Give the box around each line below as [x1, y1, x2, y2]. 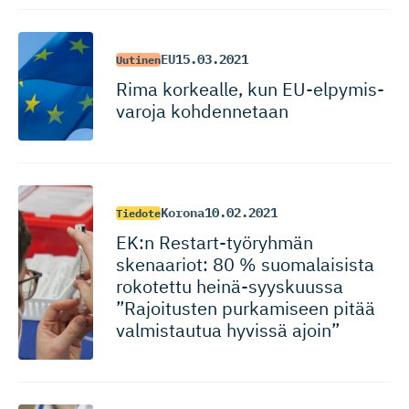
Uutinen [115, 53, 161, 67]
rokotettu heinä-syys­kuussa [115, 274, 343, 299]
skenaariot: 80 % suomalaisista [115, 252, 374, 277]
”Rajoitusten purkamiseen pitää [115, 296, 375, 320]
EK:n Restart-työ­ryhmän [115, 230, 313, 255]
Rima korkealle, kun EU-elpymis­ [115, 77, 384, 101]
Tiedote [115, 206, 161, 220]
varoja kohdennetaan [115, 99, 288, 123]
